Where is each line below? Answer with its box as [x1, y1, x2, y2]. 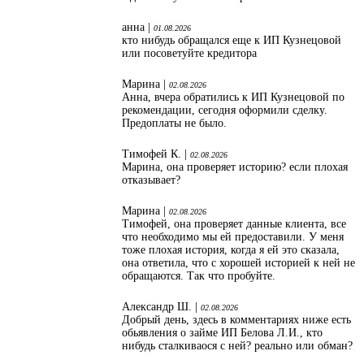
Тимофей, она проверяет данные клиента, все [122, 217, 346, 230]
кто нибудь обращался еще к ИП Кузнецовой [122, 33, 341, 46]
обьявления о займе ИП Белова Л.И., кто [122, 326, 323, 339]
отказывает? [122, 173, 180, 186]
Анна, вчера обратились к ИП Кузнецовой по [122, 90, 344, 103]
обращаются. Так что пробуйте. [122, 269, 279, 282]
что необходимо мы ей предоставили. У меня [122, 230, 344, 243]
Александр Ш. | [122, 300, 201, 313]
